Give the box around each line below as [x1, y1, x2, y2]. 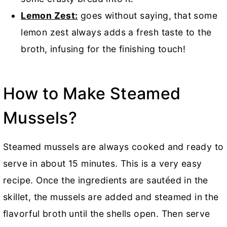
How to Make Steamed [3, 84, 181, 104]
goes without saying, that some [78, 10, 217, 21]
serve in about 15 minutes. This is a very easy [3, 158, 202, 169]
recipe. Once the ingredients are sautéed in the [3, 175, 208, 186]
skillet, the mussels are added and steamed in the [3, 192, 219, 203]
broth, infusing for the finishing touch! [21, 44, 186, 55]
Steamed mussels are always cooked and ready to [3, 141, 224, 153]
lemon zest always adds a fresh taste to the [21, 27, 212, 38]
